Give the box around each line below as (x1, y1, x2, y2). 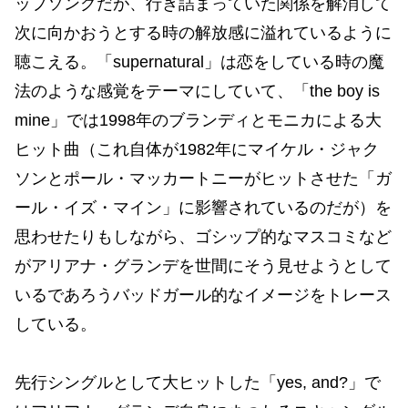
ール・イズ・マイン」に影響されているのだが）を (15, 198, 392, 217)
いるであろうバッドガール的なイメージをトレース (15, 285, 392, 304)
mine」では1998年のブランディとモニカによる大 (15, 110, 382, 129)
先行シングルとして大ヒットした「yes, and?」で (15, 372, 381, 392)
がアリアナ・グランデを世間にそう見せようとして (15, 256, 392, 275)
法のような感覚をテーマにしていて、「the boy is (15, 81, 380, 100)
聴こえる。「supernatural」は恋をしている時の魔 (15, 52, 384, 71)
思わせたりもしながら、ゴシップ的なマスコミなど (15, 227, 392, 246)
